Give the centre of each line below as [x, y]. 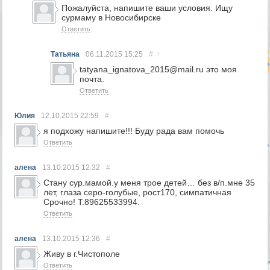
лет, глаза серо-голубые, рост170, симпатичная [138, 192]
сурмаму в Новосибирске [111, 17]
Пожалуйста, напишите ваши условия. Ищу [147, 8]
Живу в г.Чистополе [82, 254]
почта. [92, 79]
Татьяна [65, 54]
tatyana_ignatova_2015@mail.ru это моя [159, 69]
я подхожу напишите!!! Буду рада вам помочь [134, 131]
